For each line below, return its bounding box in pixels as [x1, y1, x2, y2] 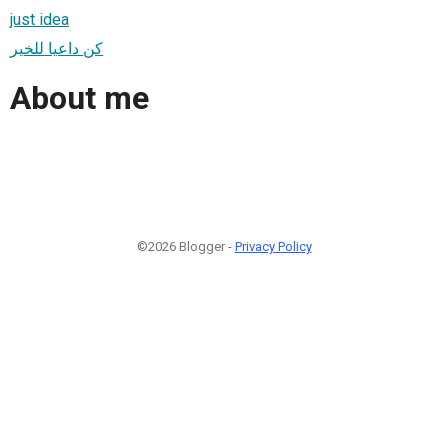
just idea [10, 9, 69, 29]
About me [10, 79, 149, 118]
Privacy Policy [234, 238, 312, 254]
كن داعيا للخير [10, 38, 103, 58]
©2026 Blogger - [136, 238, 235, 254]
